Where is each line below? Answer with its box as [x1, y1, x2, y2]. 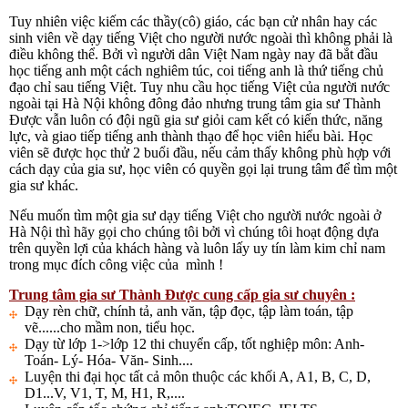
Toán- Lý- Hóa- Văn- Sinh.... [25, 352, 193, 369]
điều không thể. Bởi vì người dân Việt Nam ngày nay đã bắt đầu [9, 46, 378, 63]
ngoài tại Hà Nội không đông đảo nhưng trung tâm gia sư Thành [9, 96, 381, 112]
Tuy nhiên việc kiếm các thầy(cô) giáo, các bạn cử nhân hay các [9, 14, 377, 30]
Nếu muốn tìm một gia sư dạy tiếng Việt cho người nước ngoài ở [9, 208, 381, 224]
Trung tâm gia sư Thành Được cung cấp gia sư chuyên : [9, 287, 355, 303]
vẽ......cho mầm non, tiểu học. [25, 320, 195, 336]
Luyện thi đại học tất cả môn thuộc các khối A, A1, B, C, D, [25, 369, 371, 385]
